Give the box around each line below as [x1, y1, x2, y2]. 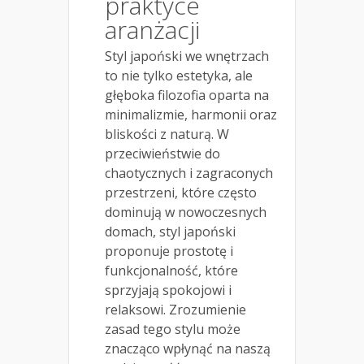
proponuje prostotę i [105, 241, 233, 260]
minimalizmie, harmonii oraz [105, 105, 277, 123]
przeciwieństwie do [105, 144, 220, 162]
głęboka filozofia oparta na [105, 85, 269, 104]
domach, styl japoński [105, 222, 236, 240]
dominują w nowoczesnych [105, 202, 266, 221]
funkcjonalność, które [105, 261, 238, 279]
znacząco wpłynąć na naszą [105, 339, 271, 357]
